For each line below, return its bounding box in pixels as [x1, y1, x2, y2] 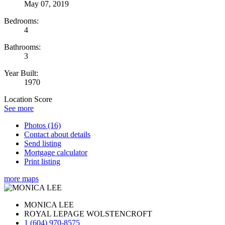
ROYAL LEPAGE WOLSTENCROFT [24, 209, 152, 218]
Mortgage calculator [24, 148, 87, 157]
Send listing [24, 139, 61, 148]
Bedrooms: [4, 17, 39, 26]
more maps [4, 174, 39, 183]
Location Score [4, 95, 52, 104]
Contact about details [24, 130, 90, 139]
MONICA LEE [24, 200, 74, 209]
